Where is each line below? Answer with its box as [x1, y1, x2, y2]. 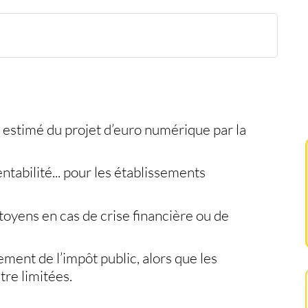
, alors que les [136, 249, 217, 267]
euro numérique [113, 120, 210, 138]
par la [210, 120, 246, 138]
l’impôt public [56, 249, 137, 267]
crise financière [100, 206, 193, 224]
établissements [113, 163, 206, 181]
